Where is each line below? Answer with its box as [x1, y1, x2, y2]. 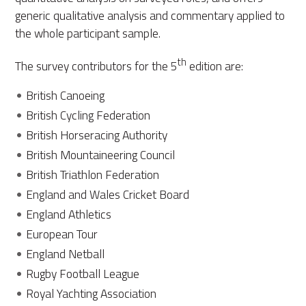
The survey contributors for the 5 [15, 57, 178, 76]
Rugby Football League [26, 264, 140, 283]
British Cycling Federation [26, 106, 151, 125]
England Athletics [26, 205, 112, 224]
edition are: [186, 57, 244, 76]
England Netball [26, 245, 105, 264]
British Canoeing [26, 86, 105, 105]
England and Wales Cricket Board [26, 185, 190, 204]
